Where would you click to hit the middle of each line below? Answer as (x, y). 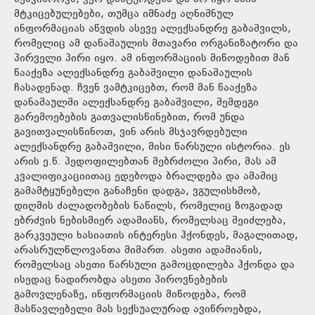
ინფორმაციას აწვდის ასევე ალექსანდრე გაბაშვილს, (153, 29)
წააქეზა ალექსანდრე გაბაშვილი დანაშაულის (133, 73)
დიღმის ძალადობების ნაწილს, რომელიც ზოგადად (148, 206)
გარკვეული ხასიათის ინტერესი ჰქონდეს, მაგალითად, (156, 236)
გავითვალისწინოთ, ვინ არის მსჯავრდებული (131, 132)
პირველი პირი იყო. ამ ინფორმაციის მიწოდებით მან (152, 58)
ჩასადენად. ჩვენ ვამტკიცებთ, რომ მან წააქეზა (136, 88)
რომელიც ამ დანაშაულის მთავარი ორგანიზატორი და (156, 44)
